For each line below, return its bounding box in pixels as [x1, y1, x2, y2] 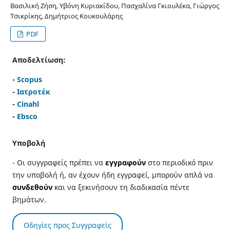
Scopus [16, 74, 42, 84]
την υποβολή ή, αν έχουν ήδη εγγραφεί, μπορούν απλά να [12, 169, 213, 180]
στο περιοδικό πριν [147, 157, 213, 167]
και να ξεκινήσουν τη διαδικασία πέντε [52, 182, 189, 192]
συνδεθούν [12, 182, 52, 192]
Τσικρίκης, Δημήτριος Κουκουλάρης [10, 11, 123, 21]
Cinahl [16, 99, 39, 109]
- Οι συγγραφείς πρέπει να [12, 157, 103, 167]
